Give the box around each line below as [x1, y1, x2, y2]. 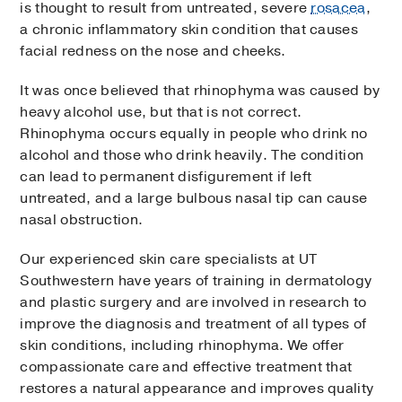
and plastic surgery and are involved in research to [20, 293, 367, 313]
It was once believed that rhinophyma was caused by [20, 81, 380, 101]
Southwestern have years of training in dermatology [20, 271, 372, 292]
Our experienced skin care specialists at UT [20, 249, 318, 270]
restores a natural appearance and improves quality [20, 379, 374, 399]
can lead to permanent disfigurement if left [20, 167, 312, 188]
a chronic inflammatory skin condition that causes [20, 20, 359, 40]
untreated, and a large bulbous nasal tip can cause [20, 188, 368, 209]
